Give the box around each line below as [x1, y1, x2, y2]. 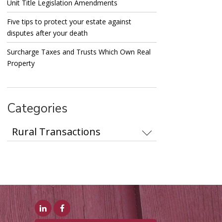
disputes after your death [6, 28, 88, 38]
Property [6, 58, 35, 68]
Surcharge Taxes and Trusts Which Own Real [6, 47, 151, 57]
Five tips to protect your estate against [6, 17, 131, 27]
